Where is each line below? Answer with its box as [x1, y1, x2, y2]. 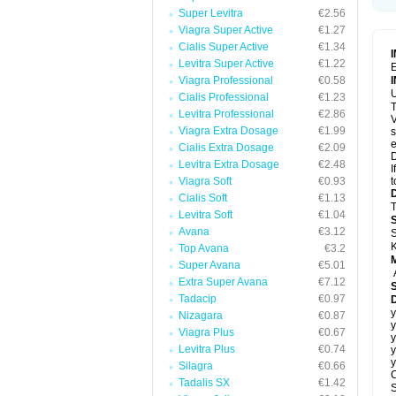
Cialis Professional [179, 91, 269, 103]
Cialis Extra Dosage [179, 141, 274, 154]
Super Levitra [179, 7, 243, 19]
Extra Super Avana [179, 276, 268, 288]
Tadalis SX [179, 377, 230, 389]
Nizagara [179, 309, 223, 322]
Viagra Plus [179, 326, 234, 339]
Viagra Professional [179, 74, 273, 87]
